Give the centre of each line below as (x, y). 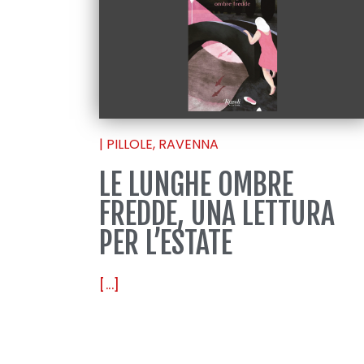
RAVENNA (188, 145)
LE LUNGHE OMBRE (196, 185)
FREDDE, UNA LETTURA (217, 214)
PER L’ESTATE (166, 244)
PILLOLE (130, 145)
